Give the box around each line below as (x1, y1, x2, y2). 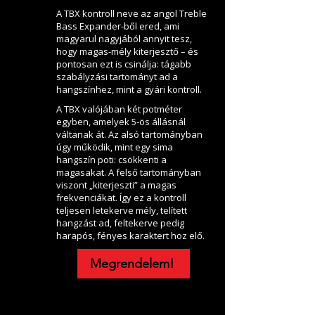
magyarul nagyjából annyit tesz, (56, 32, 192, 46)
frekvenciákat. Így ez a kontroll (56, 191, 186, 205)
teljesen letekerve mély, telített (56, 204, 187, 217)
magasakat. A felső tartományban (56, 166, 201, 179)
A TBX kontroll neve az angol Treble (56, 7, 207, 20)
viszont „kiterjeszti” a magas (56, 179, 176, 192)
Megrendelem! (90, 256, 174, 272)
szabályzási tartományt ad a (56, 70, 178, 84)
